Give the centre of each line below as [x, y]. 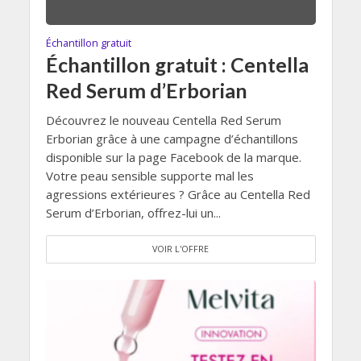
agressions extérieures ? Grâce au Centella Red [178, 195]
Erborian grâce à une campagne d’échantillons [172, 139]
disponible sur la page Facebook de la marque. [173, 158]
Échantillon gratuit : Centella [177, 65]
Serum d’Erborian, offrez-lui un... [133, 213]
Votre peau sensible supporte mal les [149, 176]
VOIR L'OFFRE [180, 249]
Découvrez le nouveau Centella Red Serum [163, 120]
